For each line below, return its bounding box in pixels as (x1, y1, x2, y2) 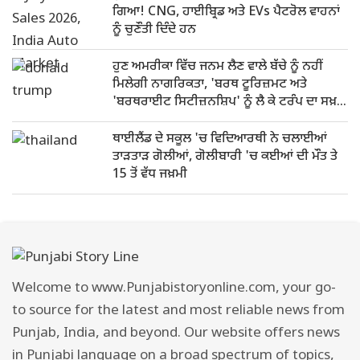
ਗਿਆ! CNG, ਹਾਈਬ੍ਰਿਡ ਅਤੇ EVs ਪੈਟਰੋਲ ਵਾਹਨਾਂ (112, 4, 340, 21)
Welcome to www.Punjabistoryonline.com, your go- (12, 280, 336, 297)
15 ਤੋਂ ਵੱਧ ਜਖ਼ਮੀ (112, 166, 187, 183)
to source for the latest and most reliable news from (12, 302, 345, 320)
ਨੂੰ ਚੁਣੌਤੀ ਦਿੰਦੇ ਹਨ (112, 22, 196, 39)
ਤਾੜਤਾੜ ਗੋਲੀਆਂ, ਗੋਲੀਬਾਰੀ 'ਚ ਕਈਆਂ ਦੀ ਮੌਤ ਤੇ (112, 149, 337, 166)
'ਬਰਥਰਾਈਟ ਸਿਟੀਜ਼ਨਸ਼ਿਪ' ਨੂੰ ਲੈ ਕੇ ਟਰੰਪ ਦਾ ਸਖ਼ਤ (112, 94, 344, 111)
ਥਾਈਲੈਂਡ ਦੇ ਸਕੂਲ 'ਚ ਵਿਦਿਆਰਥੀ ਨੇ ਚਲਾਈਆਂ (112, 131, 327, 148)
